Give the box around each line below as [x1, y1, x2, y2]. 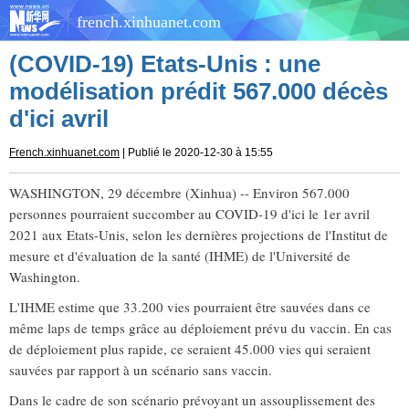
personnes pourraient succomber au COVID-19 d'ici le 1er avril [9, 204, 370, 223]
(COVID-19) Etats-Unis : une [9, 50, 320, 78]
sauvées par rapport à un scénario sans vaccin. [9, 361, 272, 379]
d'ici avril [9, 105, 109, 132]
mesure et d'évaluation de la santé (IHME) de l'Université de [9, 246, 351, 265]
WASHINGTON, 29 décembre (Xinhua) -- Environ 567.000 [9, 184, 350, 202]
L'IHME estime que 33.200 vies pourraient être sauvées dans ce [9, 298, 371, 316]
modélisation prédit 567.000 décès [9, 78, 388, 105]
